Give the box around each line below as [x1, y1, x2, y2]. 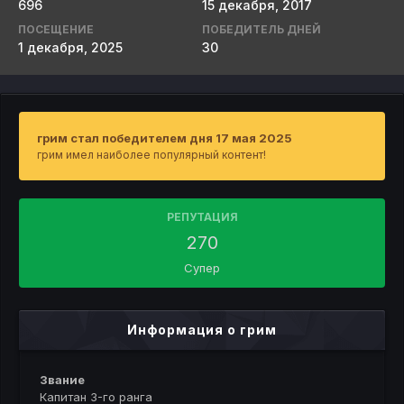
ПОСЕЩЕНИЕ [18, 23, 94, 36]
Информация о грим [126, 322, 278, 337]
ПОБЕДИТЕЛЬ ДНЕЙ [202, 23, 321, 36]
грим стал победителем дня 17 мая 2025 [37, 131, 292, 145]
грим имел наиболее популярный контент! [37, 148, 266, 161]
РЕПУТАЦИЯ [166, 210, 238, 224]
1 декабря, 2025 [18, 40, 123, 55]
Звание [40, 372, 85, 387]
